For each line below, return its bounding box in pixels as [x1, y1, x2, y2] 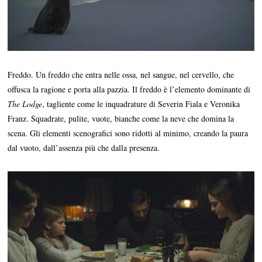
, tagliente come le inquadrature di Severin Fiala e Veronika [42, 98, 240, 110]
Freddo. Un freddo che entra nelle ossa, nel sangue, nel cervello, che [8, 69, 235, 81]
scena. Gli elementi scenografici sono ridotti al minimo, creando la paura [8, 127, 249, 139]
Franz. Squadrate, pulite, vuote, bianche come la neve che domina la [8, 113, 235, 125]
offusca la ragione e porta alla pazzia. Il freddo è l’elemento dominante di [8, 84, 251, 95]
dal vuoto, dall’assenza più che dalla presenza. [8, 142, 160, 154]
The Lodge [8, 98, 43, 110]
